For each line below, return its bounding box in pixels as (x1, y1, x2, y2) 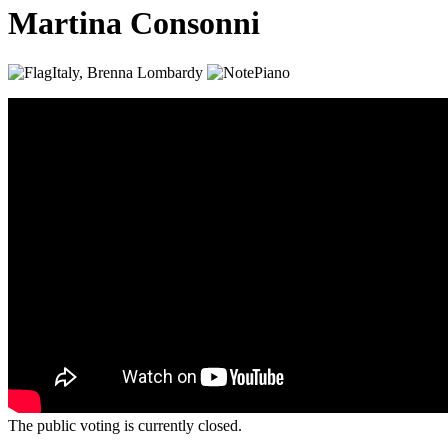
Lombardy (137, 63, 203, 81)
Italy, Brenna (52, 63, 133, 81)
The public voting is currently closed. (8, 416, 242, 434)
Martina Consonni (8, 5, 260, 42)
